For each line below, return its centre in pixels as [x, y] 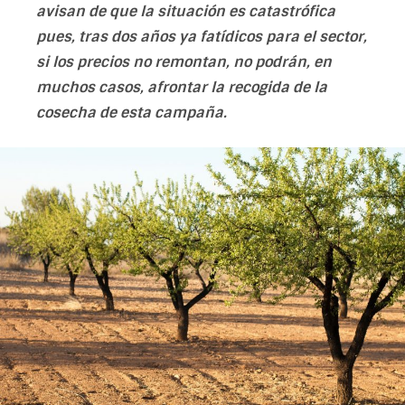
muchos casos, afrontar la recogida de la [182, 87]
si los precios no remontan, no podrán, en [184, 62]
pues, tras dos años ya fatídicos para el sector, [202, 37]
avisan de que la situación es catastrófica [186, 11]
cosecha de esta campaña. [132, 113]
